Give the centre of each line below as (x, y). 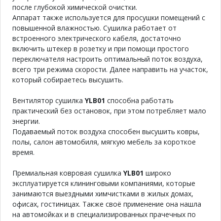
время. (23, 152)
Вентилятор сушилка (49, 100)
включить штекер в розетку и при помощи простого (101, 48)
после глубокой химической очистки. (75, 7)
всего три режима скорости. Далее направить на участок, (110, 69)
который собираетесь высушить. (68, 79)
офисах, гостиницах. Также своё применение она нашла (107, 204)
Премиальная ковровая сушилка (68, 173)
